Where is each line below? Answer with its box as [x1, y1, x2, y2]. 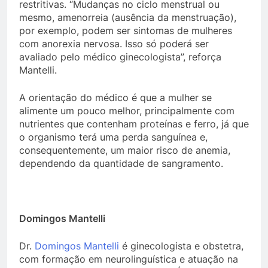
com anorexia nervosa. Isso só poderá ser [19, 38, 209, 50]
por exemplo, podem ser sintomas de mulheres [19, 25, 232, 36]
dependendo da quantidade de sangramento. [19, 157, 223, 169]
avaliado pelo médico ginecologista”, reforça [19, 51, 221, 63]
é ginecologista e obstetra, [119, 240, 243, 252]
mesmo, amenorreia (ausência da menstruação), [19, 11, 236, 23]
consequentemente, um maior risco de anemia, [19, 144, 230, 156]
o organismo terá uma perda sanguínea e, [19, 131, 208, 143]
